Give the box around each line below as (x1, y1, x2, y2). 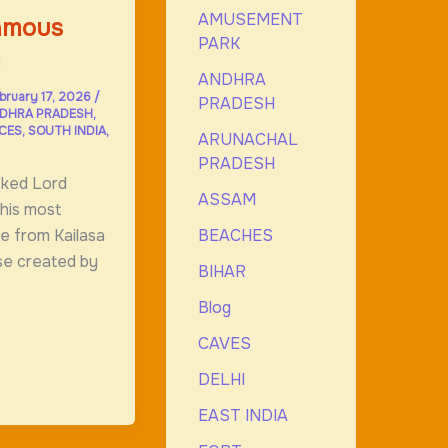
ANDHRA (197, 68, 266, 90)
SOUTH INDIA (27, 123, 106, 139)
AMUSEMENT (197, 8, 303, 30)
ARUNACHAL (197, 128, 298, 150)
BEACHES (197, 224, 273, 246)
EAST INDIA (197, 404, 288, 426)
